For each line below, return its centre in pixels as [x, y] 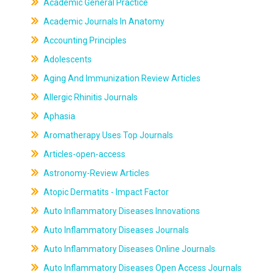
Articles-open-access [83, 154]
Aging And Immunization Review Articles [121, 78]
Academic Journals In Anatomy [103, 21]
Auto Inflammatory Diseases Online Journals [128, 249]
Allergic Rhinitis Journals [89, 97]
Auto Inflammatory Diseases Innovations [120, 211]
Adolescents [66, 59]
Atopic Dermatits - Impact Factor [105, 192]
